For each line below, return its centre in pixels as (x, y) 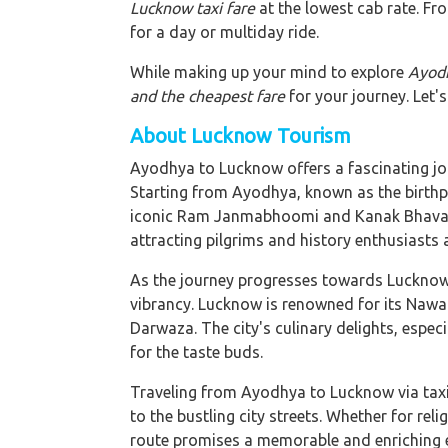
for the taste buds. (196, 351)
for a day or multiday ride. (224, 31)
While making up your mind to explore (269, 71)
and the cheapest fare (207, 95)
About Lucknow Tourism (240, 135)
